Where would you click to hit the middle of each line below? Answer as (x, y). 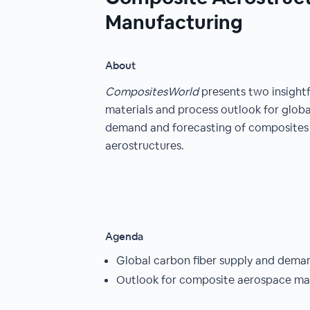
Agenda (124, 236)
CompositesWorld (152, 92)
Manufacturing (174, 22)
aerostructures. (145, 146)
